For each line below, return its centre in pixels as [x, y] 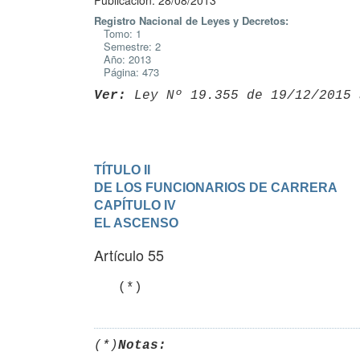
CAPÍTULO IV [135, 205]
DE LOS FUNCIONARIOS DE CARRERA [216, 187]
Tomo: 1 [118, 33]
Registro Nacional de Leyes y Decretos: [191, 20]
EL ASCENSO [136, 223]
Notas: [142, 345]
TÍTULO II [122, 170]
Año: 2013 [123, 59]
